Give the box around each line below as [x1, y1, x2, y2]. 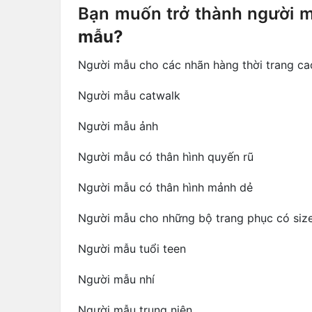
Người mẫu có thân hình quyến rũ [78, 149, 253, 164]
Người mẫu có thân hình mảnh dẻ [78, 180, 253, 194]
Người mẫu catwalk [78, 88, 180, 102]
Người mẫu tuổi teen [78, 241, 186, 256]
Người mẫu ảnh [78, 118, 158, 133]
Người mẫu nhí [78, 272, 155, 286]
